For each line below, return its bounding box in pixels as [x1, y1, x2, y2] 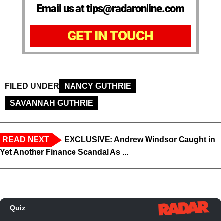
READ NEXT [2, 135, 49, 144]
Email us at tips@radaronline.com [37, 2, 184, 15]
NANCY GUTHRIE [64, 82, 131, 91]
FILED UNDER [5, 82, 59, 91]
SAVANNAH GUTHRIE [10, 99, 93, 108]
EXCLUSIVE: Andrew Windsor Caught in [64, 135, 215, 144]
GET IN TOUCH [67, 28, 154, 44]
